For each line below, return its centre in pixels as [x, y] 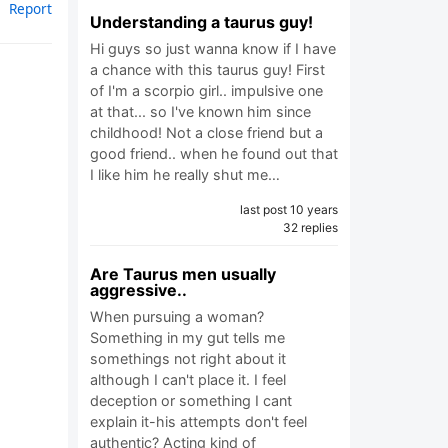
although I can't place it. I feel [188, 379]
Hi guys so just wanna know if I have [213, 48]
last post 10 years [289, 209]
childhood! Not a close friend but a [206, 132]
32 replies [310, 227]
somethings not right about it [188, 358]
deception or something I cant [191, 400]
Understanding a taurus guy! [201, 22]
